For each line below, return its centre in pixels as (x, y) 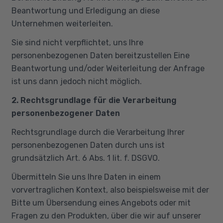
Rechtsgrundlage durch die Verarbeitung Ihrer (98, 132)
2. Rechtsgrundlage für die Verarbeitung (94, 100)
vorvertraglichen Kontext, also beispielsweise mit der (110, 190)
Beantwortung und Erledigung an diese (85, 10)
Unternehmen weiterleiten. (62, 23)
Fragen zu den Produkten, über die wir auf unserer (106, 216)
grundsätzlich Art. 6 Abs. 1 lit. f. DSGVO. (85, 158)
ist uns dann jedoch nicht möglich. (76, 81)
